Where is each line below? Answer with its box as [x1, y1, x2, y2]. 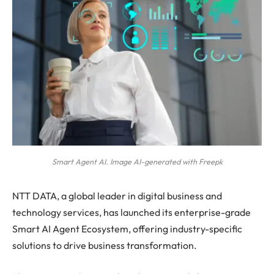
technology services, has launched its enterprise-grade [12, 206, 251, 219]
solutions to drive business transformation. [12, 239, 197, 252]
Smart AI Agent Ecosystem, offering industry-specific [12, 223, 242, 235]
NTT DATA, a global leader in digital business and [12, 190, 222, 202]
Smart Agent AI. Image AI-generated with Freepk [51, 157, 223, 167]
